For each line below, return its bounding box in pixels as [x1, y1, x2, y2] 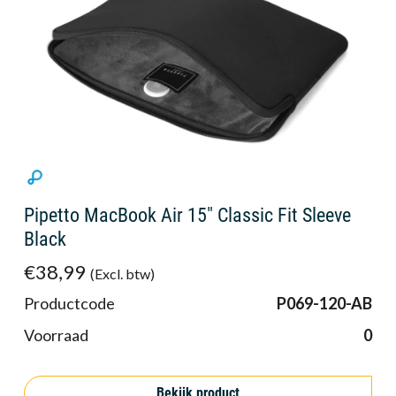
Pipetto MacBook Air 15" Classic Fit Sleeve [24, 204, 351, 227]
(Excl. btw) [89, 265, 155, 283]
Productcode [24, 293, 115, 314]
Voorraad [24, 325, 88, 346]
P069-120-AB [277, 293, 372, 314]
